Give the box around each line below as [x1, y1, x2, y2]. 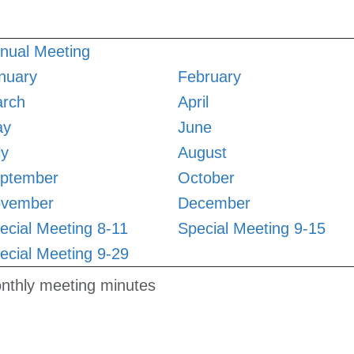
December [178, 194, 250, 213]
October [178, 169, 235, 187]
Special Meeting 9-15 [178, 220, 326, 238]
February [178, 68, 241, 86]
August [178, 144, 227, 162]
